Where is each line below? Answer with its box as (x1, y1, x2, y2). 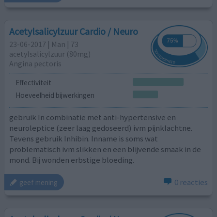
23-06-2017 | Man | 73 (9, 39, 79, 49)
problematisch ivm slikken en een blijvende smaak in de (9, 143, 201, 155)
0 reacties (174, 177, 208, 188)
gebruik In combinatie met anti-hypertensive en (9, 111, 176, 123)
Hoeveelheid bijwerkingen (15, 91, 94, 100)
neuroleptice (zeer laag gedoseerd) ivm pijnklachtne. (9, 122, 193, 133)
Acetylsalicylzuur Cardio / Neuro (9, 25, 139, 38)
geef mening (19, 177, 58, 187)
